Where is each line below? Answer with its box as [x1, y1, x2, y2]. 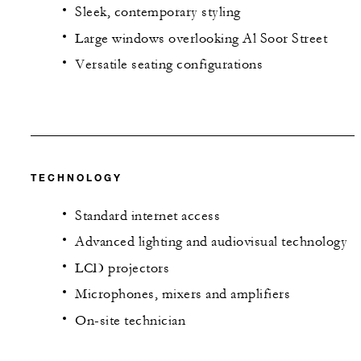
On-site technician [75, 312, 185, 329]
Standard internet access [75, 207, 220, 224]
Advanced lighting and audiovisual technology [75, 234, 347, 251]
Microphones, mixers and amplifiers [75, 286, 290, 303]
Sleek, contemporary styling [75, 4, 241, 21]
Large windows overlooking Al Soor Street [75, 30, 327, 47]
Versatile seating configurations [75, 56, 263, 73]
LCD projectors [75, 259, 169, 276]
